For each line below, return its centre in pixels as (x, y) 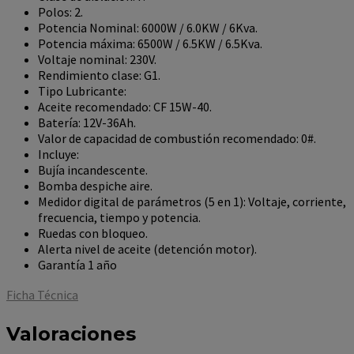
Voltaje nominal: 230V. (97, 60)
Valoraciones (71, 334)
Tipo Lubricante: (82, 91)
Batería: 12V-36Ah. (87, 123)
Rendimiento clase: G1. (99, 75)
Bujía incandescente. (93, 170)
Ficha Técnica (42, 295)
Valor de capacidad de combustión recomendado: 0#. (177, 139)
